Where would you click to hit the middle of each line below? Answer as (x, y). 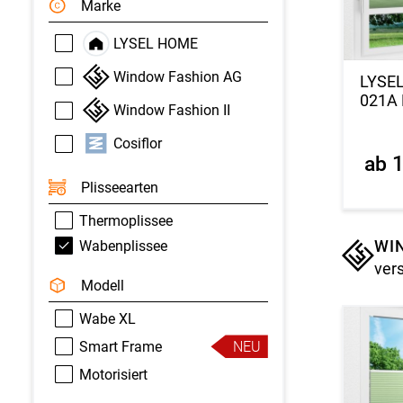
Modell (102, 285)
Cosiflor (138, 144)
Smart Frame (120, 346)
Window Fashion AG (178, 76)
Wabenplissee (123, 246)
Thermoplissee (125, 220)
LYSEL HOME (156, 43)
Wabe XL (107, 318)
